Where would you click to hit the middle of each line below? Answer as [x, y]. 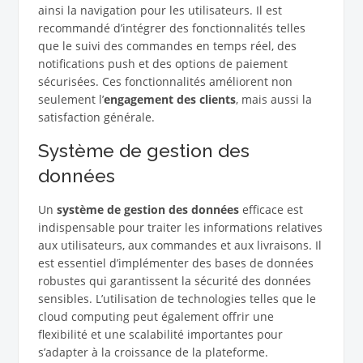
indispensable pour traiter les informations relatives [180, 228]
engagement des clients [169, 100]
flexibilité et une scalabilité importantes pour [160, 335]
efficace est [271, 210]
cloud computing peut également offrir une [156, 317]
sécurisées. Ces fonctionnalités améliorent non [165, 82]
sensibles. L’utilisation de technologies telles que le [177, 299]
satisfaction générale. [96, 117]
